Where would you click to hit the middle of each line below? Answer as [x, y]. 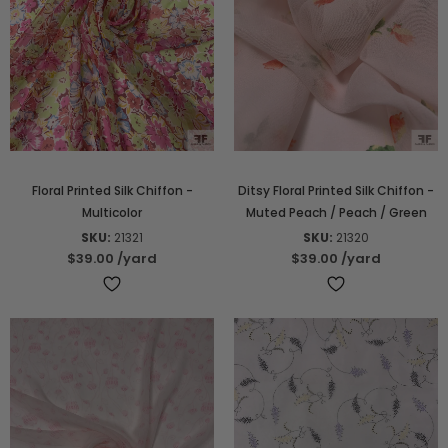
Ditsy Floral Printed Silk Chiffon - [336, 191]
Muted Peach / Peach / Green [336, 213]
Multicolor [112, 213]
